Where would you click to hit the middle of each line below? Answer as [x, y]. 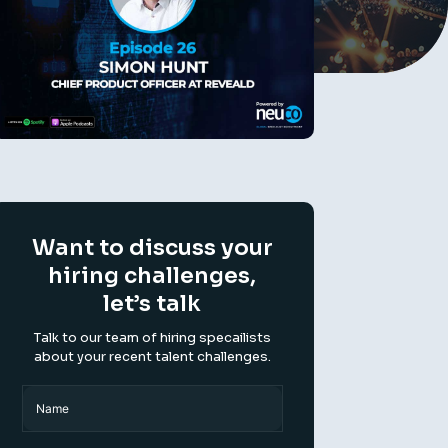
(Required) [113, 397]
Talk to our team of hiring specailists [152, 338]
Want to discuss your [152, 248]
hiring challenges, [152, 276]
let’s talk [152, 304]
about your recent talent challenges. [152, 357]
